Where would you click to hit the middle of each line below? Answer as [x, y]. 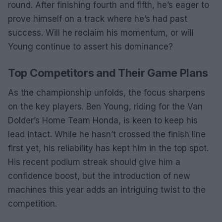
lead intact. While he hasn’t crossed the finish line [107, 134]
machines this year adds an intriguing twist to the [107, 190]
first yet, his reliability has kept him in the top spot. [108, 148]
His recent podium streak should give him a [94, 162]
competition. [32, 203]
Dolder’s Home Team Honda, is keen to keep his [103, 120]
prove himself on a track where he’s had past [98, 19]
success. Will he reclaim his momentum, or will [101, 32]
